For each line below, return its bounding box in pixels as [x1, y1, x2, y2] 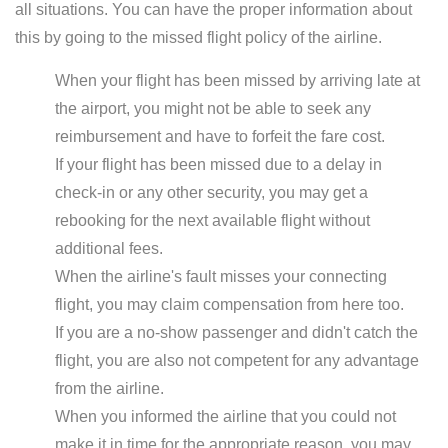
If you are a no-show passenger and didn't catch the [55, 324, 418, 341]
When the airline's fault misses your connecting [55, 268, 387, 285]
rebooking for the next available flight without [55, 212, 370, 229]
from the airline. [55, 380, 164, 397]
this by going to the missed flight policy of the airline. [15, 29, 382, 46]
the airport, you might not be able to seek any [55, 100, 371, 117]
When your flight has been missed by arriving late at [55, 72, 420, 89]
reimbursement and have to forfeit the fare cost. [55, 128, 385, 145]
